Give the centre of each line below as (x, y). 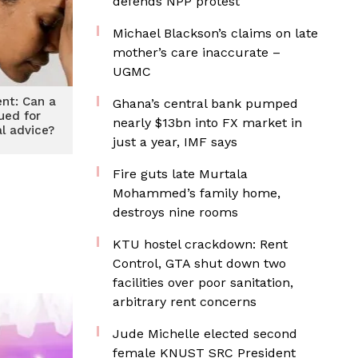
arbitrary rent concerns (185, 302)
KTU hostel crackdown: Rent (200, 244)
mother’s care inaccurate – (197, 52)
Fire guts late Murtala (180, 174)
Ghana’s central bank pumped (205, 103)
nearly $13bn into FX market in (207, 123)
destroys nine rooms (175, 212)
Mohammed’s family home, (197, 193)
